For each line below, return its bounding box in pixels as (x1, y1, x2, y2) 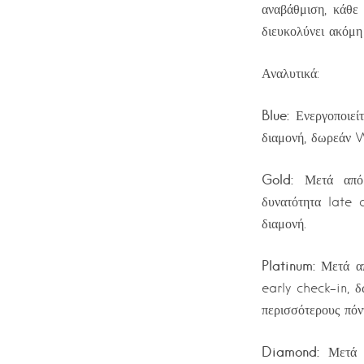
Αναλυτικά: (262, 66, 319, 81)
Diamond (262, 344, 317, 360)
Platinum (262, 258, 313, 274)
